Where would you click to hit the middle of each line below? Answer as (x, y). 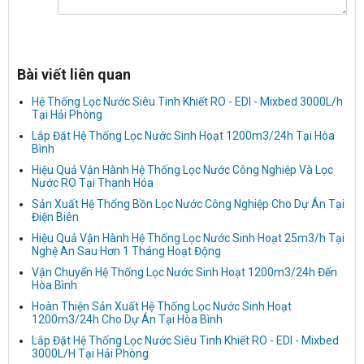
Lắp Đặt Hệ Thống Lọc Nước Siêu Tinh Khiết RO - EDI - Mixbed (185, 340)
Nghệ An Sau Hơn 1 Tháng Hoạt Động (126, 251)
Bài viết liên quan (74, 74)
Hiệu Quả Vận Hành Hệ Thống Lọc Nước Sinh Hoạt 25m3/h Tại (188, 238)
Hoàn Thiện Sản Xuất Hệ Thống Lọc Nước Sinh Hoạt (162, 306)
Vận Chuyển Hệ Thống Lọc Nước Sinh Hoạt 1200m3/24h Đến (184, 272)
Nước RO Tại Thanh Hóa (93, 182)
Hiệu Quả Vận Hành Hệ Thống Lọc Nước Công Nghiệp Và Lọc (182, 169)
